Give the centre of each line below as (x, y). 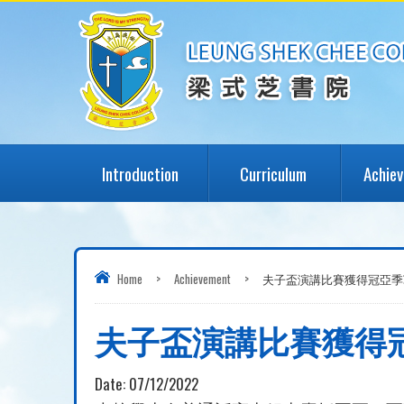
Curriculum (274, 173)
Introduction (141, 173)
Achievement (202, 279)
